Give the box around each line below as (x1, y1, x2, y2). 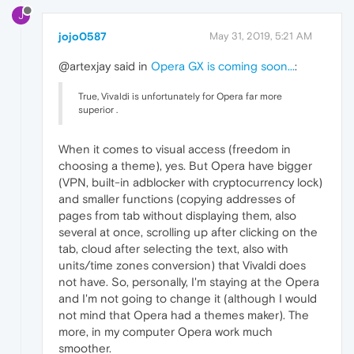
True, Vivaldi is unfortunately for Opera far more (78, 91, 282, 103)
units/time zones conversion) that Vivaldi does (58, 258, 306, 273)
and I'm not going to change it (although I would (58, 292, 317, 306)
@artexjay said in (58, 59, 151, 73)
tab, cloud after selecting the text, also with (58, 242, 288, 256)
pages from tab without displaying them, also (58, 209, 296, 223)
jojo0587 (58, 30, 107, 43)
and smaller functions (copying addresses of (58, 192, 296, 206)
